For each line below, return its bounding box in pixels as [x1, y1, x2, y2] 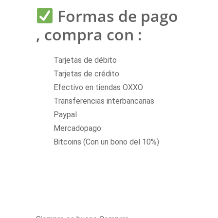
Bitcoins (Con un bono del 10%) [54, 137, 159, 147]
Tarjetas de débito [54, 55, 117, 65]
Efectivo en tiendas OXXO [54, 83, 143, 92]
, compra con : [36, 24, 142, 45]
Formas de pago [57, 5, 179, 27]
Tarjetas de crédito [54, 69, 119, 79]
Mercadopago [54, 124, 101, 133]
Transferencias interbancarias [54, 96, 154, 106]
